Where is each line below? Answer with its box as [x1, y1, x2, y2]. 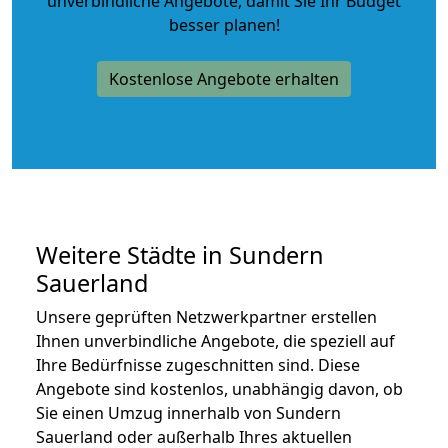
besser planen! [168, 13, 280, 36]
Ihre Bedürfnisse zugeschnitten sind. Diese [36, 353, 360, 376]
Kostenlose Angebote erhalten [109, 67, 339, 90]
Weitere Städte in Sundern [36, 238, 324, 271]
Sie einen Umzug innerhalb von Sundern [36, 401, 341, 424]
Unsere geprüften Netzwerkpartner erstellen [36, 305, 377, 328]
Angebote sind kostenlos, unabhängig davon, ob [36, 377, 403, 400]
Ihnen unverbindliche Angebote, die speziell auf [36, 329, 395, 352]
